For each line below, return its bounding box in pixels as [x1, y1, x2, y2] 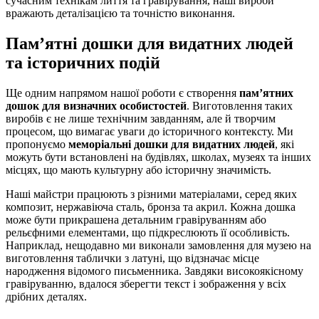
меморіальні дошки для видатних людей [68, 137, 275, 150]
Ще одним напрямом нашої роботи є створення [6, 86, 239, 99]
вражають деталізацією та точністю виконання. [6, 6, 235, 19]
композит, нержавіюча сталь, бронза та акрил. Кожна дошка [6, 200, 296, 213]
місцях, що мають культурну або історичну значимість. [6, 163, 271, 176]
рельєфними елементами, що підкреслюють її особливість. [6, 226, 290, 239]
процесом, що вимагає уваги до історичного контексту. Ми [6, 125, 293, 137]
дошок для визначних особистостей [6, 99, 187, 112]
